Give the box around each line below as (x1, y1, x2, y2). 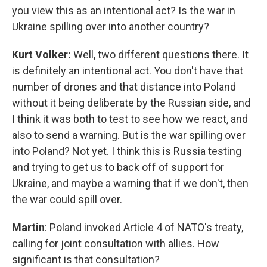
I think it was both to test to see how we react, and (12, 113, 248, 125)
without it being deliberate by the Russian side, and (12, 97, 250, 109)
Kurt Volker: (12, 48, 71, 61)
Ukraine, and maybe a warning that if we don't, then (12, 177, 249, 190)
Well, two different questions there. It (71, 48, 249, 61)
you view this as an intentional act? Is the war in (12, 4, 235, 17)
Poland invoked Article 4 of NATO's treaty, (49, 221, 243, 234)
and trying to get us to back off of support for (12, 161, 224, 173)
